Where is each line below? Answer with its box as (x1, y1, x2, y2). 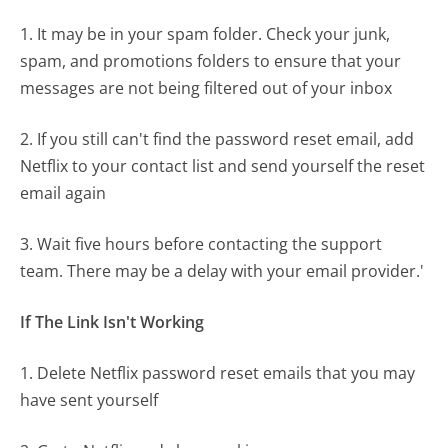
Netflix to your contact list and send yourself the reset (20, 154, 426, 177)
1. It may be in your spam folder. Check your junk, (20, 22, 391, 45)
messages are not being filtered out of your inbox (20, 76, 393, 99)
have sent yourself (20, 388, 159, 411)
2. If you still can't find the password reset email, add (20, 127, 415, 150)
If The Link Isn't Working (20, 310, 205, 333)
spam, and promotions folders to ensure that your (20, 49, 402, 72)
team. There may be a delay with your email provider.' (20, 259, 425, 282)
